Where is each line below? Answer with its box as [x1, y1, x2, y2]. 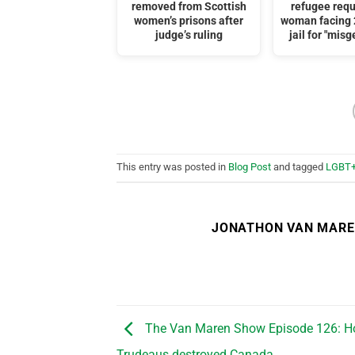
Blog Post [228, 161, 271, 174]
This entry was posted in [116, 161, 228, 174]
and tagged [271, 161, 326, 174]
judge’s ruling [155, 28, 223, 42]
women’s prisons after [134, 13, 244, 28]
